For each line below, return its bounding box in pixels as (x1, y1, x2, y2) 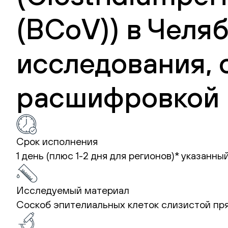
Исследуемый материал (16, 184, 129, 196)
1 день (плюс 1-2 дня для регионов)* (16, 149, 181, 161)
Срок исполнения (16, 135, 98, 147)
